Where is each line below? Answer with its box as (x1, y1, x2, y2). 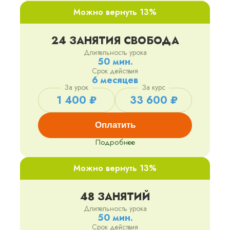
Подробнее (95, 137, 135, 148)
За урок (65, 82, 88, 93)
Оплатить (94, 120, 136, 130)
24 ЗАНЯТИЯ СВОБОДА (51, 33, 179, 49)
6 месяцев (92, 73, 138, 87)
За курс (142, 82, 165, 93)
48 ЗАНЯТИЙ (80, 189, 150, 205)
